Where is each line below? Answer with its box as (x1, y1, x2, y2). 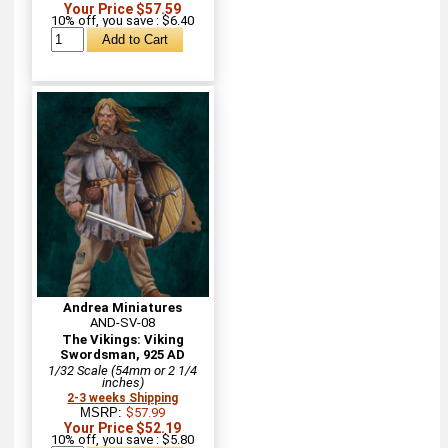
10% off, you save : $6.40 (51, 13, 195, 29)
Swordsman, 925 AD (60, 346, 186, 362)
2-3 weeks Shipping (67, 390, 179, 405)
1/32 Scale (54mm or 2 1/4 (48, 362, 198, 378)
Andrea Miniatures (63, 299, 183, 315)
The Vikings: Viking (61, 331, 184, 347)
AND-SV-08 (90, 314, 156, 330)
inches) (101, 374, 144, 390)
